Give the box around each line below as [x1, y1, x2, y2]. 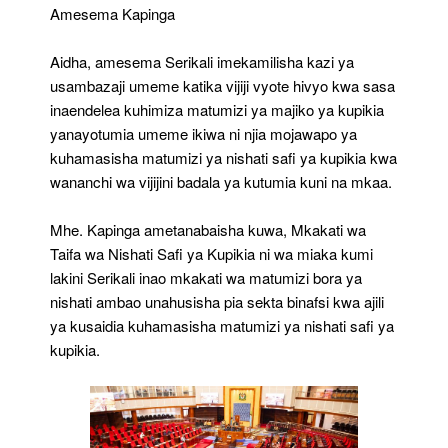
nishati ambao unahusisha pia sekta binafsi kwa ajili [50, 290, 384, 312]
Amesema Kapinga [50, 2, 175, 24]
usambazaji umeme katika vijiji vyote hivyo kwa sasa [50, 74, 395, 96]
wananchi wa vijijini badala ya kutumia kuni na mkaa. [50, 170, 392, 192]
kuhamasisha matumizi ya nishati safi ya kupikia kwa [50, 146, 397, 168]
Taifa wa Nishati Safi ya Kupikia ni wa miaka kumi [50, 242, 373, 264]
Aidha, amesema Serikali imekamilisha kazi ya [50, 50, 354, 72]
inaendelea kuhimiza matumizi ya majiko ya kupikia [50, 98, 384, 120]
